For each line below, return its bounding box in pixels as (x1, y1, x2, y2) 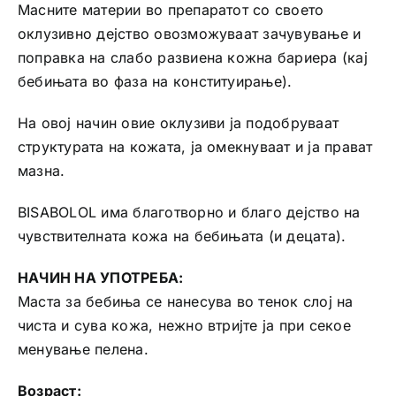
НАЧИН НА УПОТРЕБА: (17, 268, 184, 286)
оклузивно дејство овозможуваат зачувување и (17, 24, 362, 42)
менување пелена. (17, 339, 148, 358)
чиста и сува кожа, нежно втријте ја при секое (17, 316, 351, 334)
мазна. (17, 161, 65, 179)
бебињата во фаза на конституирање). (17, 72, 293, 90)
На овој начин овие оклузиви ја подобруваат (17, 113, 339, 132)
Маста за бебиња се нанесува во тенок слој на (17, 292, 354, 310)
